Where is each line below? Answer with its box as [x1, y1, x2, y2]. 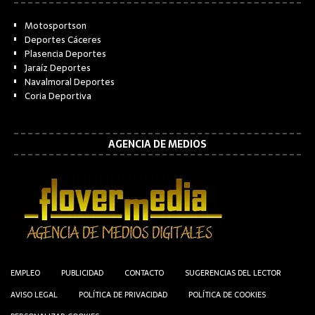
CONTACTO [124, 266, 164, 280]
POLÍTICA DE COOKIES [188, 288, 266, 302]
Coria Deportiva [25, 89, 91, 104]
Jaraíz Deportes [25, 60, 91, 76]
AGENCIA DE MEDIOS [108, 136, 207, 153]
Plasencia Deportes [25, 46, 106, 62]
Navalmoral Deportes [25, 75, 115, 90]
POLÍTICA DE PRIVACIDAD [79, 288, 167, 302]
